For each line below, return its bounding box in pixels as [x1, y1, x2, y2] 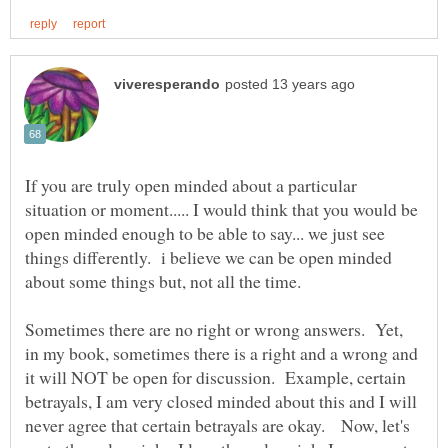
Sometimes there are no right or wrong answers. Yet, [25, 317, 403, 342]
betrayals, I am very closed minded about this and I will [25, 389, 417, 414]
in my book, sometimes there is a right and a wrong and [25, 341, 418, 366]
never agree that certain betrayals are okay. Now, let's [25, 413, 410, 438]
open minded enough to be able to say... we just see [25, 221, 385, 246]
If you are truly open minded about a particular [25, 173, 357, 198]
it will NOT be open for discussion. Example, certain [25, 365, 406, 390]
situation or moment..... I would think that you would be [25, 197, 418, 222]
